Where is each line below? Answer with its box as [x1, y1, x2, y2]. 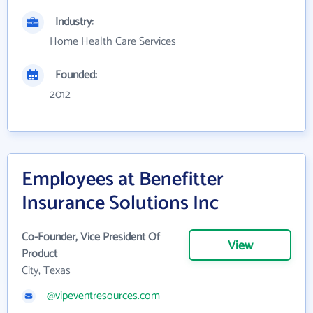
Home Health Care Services [50, 32, 176, 52]
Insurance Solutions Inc [22, 187, 219, 220]
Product [22, 245, 57, 264]
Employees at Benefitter [22, 163, 224, 196]
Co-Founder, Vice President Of [22, 228, 160, 247]
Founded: [55, 66, 97, 85]
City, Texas [22, 261, 71, 281]
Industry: [55, 13, 94, 32]
